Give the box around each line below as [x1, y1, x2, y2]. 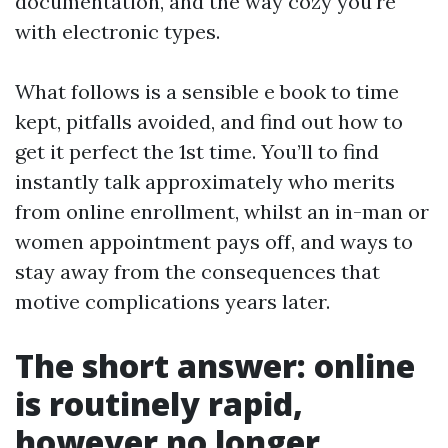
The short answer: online [15, 344, 415, 387]
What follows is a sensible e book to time [15, 79, 399, 104]
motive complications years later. [15, 289, 330, 314]
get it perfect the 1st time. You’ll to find [15, 139, 379, 164]
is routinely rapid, [15, 382, 303, 425]
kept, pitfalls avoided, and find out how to [15, 109, 403, 134]
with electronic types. [15, 19, 220, 44]
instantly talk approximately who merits [15, 169, 395, 194]
